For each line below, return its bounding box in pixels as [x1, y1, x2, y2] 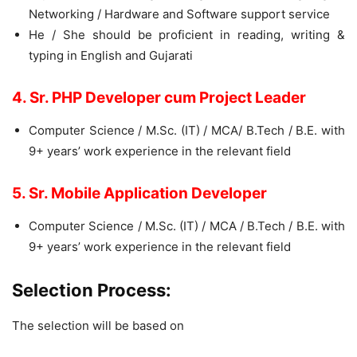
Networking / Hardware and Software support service [29, 6, 330, 22]
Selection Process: [12, 280, 171, 300]
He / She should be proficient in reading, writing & [29, 27, 345, 42]
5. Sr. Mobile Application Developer [12, 184, 267, 202]
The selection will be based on [12, 318, 184, 333]
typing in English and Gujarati [29, 48, 193, 63]
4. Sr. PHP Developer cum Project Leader [12, 88, 306, 107]
